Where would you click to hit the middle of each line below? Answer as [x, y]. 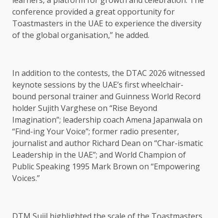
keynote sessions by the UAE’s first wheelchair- [98, 85]
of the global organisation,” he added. [81, 35]
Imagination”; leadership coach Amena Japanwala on [107, 120]
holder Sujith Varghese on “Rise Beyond [85, 108]
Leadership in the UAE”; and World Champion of [99, 155]
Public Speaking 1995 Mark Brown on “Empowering [106, 167]
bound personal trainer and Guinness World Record [106, 97]
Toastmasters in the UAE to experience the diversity [107, 24]
